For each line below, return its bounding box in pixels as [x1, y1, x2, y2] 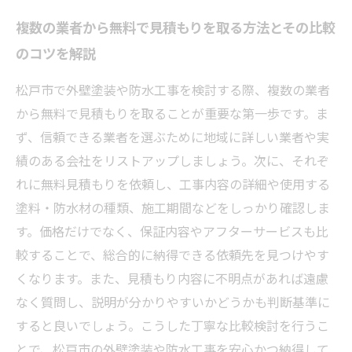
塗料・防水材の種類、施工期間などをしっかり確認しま [16, 198, 330, 217]
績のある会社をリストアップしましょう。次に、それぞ [16, 151, 329, 170]
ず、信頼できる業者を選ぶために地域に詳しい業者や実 [16, 127, 329, 146]
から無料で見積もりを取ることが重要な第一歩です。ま [16, 104, 328, 123]
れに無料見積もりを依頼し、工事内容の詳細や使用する [16, 174, 330, 193]
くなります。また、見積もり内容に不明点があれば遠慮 [16, 269, 328, 288]
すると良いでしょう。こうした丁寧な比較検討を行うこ [16, 316, 329, 335]
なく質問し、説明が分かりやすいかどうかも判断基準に [16, 292, 330, 311]
